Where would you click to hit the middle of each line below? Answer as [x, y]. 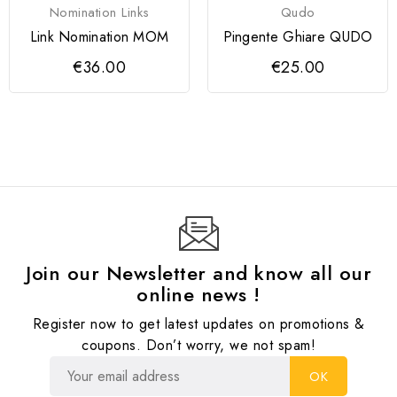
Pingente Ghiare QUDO [298, 37]
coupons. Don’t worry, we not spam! [198, 346]
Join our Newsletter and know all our [198, 273]
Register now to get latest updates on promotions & [198, 324]
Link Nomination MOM [99, 37]
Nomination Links [99, 13]
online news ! [198, 295]
